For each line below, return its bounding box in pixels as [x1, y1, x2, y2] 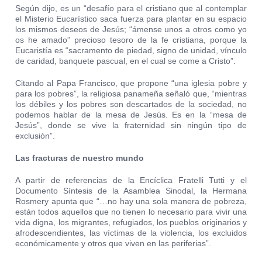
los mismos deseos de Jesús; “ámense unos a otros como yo [15, 25, 247, 35]
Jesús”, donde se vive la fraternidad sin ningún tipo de [15, 120, 247, 130]
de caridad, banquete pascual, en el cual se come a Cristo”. [15, 56, 236, 66]
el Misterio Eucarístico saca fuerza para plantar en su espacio [15, 14, 247, 24]
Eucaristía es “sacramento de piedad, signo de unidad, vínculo [15, 46, 247, 56]
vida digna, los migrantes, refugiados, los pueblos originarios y [15, 218, 247, 227]
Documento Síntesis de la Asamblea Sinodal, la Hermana [15, 186, 247, 196]
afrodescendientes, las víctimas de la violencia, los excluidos [15, 228, 247, 238]
